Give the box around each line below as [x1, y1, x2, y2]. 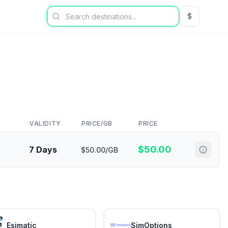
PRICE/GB [81, 120, 112, 127]
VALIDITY [30, 120, 61, 127]
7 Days [29, 145, 57, 155]
